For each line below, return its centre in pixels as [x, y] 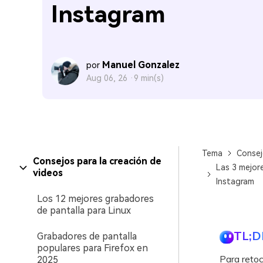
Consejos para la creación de [97, 161]
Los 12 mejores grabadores [95, 199]
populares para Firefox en [92, 248]
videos [48, 173]
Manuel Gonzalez [141, 65]
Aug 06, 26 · [110, 78]
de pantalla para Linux [84, 210]
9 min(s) [149, 78]
